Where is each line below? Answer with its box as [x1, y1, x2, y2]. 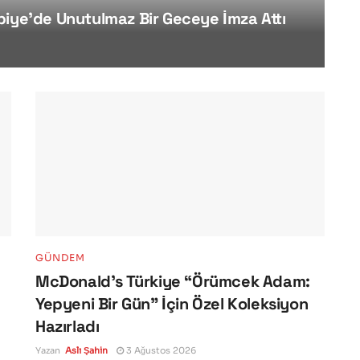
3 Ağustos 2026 [124, 344, 196, 356]
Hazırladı [35, 315, 100, 337]
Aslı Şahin [65, 344, 108, 356]
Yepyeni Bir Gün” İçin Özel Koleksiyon [35, 292, 309, 314]
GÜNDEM [35, 251, 85, 264]
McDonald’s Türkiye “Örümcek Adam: [35, 270, 310, 292]
